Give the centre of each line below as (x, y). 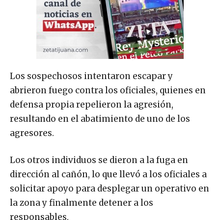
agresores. (32, 133)
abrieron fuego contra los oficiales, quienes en (108, 91)
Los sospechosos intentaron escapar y (91, 76)
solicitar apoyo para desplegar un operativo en (110, 189)
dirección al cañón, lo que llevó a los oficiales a (108, 175)
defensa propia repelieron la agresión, (92, 105)
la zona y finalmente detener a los (82, 203)
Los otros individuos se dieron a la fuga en (99, 160)
